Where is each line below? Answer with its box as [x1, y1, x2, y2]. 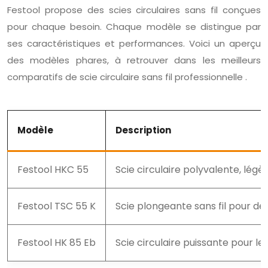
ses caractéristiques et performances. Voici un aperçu [7, 36, 261, 50]
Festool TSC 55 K [17, 199, 96, 213]
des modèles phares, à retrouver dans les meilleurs [7, 53, 261, 66]
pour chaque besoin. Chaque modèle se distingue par [7, 20, 261, 33]
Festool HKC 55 [17, 162, 89, 176]
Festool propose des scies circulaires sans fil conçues [7, 3, 261, 16]
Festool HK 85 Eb [17, 235, 96, 249]
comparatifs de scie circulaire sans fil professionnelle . [7, 70, 247, 83]
